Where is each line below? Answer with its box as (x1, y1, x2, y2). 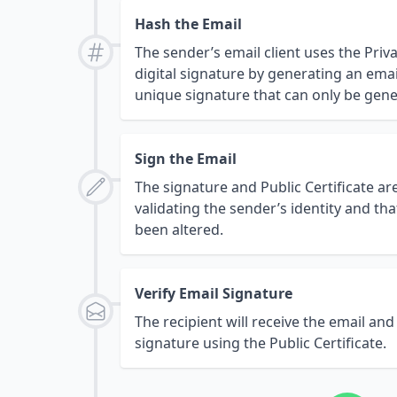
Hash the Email (135, 14, 242, 35)
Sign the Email (135, 149, 237, 169)
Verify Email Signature (135, 284, 292, 304)
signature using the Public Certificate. (135, 333, 386, 354)
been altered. (135, 220, 223, 240)
